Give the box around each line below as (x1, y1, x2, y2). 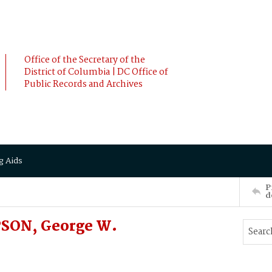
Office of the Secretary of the (24, 53, 145, 67)
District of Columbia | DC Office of (24, 65, 168, 80)
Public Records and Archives (24, 77, 143, 92)
